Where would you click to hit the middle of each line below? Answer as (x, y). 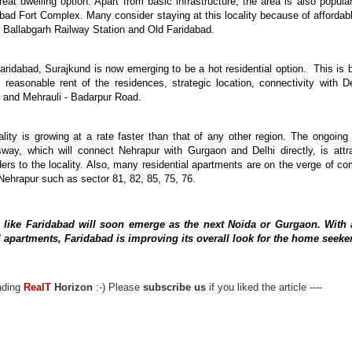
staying (173, 16)
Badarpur (91, 97)
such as (60, 179)
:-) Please (118, 287)
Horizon (73, 287)
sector (95, 179)
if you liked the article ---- (264, 287)
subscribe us (174, 287)
